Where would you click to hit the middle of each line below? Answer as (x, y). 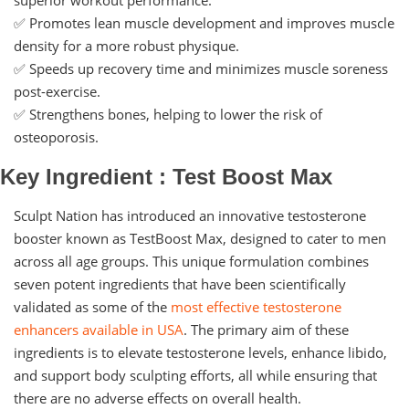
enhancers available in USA (99, 329)
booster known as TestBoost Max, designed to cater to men (200, 238)
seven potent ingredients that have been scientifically (180, 283)
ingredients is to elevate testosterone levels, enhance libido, (200, 352)
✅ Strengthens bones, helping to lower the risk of (168, 114)
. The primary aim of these (266, 329)
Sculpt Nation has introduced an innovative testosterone (190, 215)
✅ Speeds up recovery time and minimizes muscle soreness (201, 68)
